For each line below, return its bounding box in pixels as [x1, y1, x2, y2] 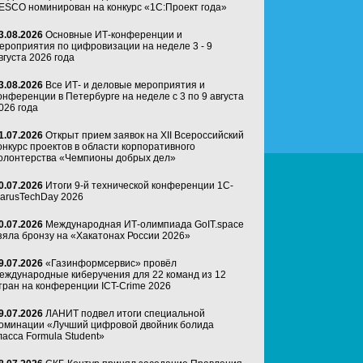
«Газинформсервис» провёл [45, 258, 177, 269]
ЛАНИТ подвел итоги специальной [45, 308, 205, 319]
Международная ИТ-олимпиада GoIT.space [45, 219, 244, 230]
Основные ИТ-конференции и [45, 29, 182, 41]
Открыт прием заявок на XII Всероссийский [45, 130, 244, 141]
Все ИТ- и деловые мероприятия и [45, 79, 205, 91]
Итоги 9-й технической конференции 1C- [45, 180, 233, 191]
